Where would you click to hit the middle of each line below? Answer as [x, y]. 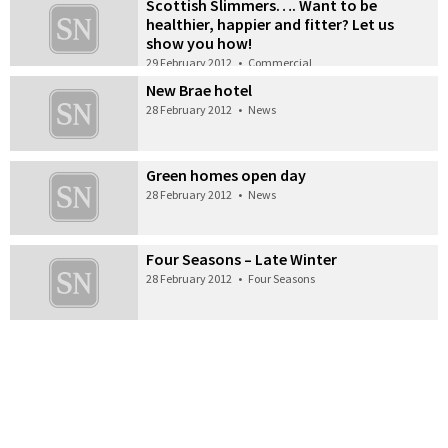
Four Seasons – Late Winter [242, 259]
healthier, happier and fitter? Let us [270, 23]
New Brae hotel [199, 89]
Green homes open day [226, 174]
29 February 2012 [189, 62]
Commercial [280, 62]
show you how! [199, 42]
